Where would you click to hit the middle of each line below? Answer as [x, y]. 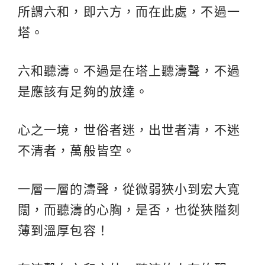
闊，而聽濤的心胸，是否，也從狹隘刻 [129, 210]
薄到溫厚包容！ [64, 231]
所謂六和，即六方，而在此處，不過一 [129, 12]
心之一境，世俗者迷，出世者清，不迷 [129, 130]
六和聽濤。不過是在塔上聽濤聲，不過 [129, 71]
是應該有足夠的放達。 [83, 92]
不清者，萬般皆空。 [77, 151]
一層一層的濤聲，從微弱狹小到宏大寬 [129, 189]
